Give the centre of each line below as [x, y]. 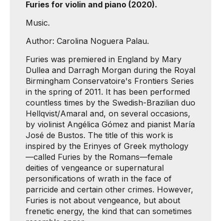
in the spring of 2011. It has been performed [108, 92]
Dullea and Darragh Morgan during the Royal [110, 70]
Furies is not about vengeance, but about [103, 200]
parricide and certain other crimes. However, [110, 189]
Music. [38, 23]
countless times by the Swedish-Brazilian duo [110, 103]
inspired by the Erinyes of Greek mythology [107, 146]
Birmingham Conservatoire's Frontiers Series [110, 81]
